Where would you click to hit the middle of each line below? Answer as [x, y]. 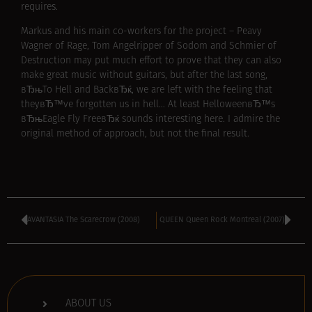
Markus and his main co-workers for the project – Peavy [141, 32]
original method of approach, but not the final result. [135, 134]
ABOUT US [88, 304]
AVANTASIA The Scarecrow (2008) [84, 220]
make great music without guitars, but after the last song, [144, 76]
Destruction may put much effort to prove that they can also [151, 61]
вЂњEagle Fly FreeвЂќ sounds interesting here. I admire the [150, 120]
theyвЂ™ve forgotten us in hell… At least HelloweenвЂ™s [148, 105]
